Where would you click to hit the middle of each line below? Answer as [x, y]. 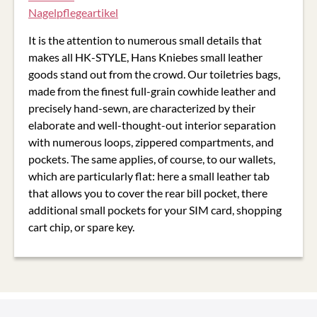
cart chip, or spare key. [81, 226]
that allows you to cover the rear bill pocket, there [148, 192]
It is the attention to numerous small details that [145, 40]
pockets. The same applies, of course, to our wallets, [152, 158]
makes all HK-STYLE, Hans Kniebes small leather [145, 57]
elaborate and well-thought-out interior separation [152, 125]
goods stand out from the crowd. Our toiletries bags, [154, 74]
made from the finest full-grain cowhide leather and [152, 91]
